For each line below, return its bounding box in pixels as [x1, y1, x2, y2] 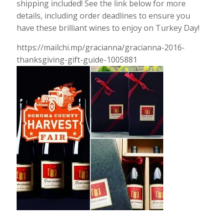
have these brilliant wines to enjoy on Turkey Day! [16, 22, 199, 33]
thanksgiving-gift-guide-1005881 [16, 54, 137, 65]
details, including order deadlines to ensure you [16, 10, 190, 21]
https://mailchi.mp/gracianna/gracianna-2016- [16, 42, 185, 53]
